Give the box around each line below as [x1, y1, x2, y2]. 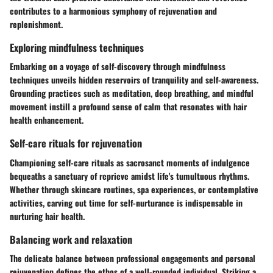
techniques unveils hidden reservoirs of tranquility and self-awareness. [10, 73, 258, 87]
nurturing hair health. [10, 209, 85, 222]
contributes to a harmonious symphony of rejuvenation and [10, 4, 217, 18]
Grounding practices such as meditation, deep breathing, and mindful [10, 87, 253, 100]
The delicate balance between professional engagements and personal [10, 251, 255, 264]
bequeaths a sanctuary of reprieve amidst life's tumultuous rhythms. [10, 169, 249, 182]
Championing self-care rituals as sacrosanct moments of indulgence [10, 155, 250, 169]
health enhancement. [10, 113, 83, 127]
